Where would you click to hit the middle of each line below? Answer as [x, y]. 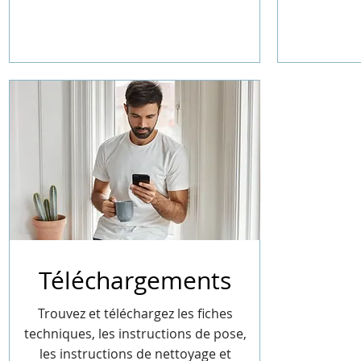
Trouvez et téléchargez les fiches [135, 313]
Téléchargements [135, 280]
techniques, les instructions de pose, [135, 334]
